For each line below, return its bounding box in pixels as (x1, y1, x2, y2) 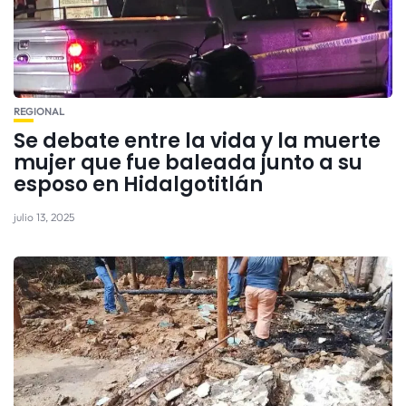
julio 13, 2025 (14, 210, 74, 225)
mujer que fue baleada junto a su (14, 149, 362, 178)
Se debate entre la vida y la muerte (14, 127, 381, 156)
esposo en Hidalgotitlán (14, 170, 263, 199)
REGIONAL (14, 105, 64, 119)
